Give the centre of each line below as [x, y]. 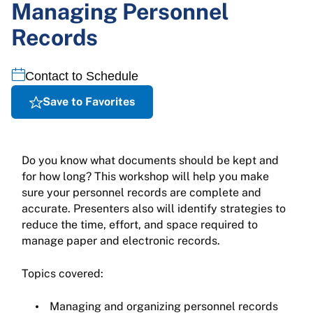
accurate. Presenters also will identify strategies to [154, 209]
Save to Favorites [89, 102]
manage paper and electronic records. [122, 241]
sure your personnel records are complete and [141, 192]
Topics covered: [64, 274]
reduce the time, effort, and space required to [140, 225]
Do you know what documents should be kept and [150, 160]
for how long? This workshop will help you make [145, 176]
